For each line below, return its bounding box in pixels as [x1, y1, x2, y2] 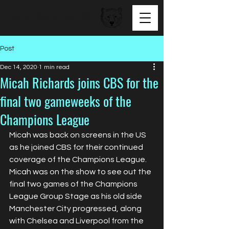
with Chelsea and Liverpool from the [9, 217, 145, 225]
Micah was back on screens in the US [9, 131, 148, 139]
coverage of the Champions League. [9, 155, 148, 164]
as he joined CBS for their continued [9, 143, 145, 151]
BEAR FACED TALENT [8, 7, 91, 24]
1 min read [39, 64, 70, 71]
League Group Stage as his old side [9, 192, 144, 200]
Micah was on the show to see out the [9, 168, 153, 176]
